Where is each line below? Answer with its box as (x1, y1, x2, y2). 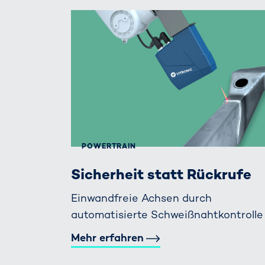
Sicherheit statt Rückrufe (71, 164, 251, 183)
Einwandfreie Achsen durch (71, 191, 212, 205)
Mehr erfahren (71, 230, 144, 244)
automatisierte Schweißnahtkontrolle (71, 208, 263, 222)
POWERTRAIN (82, 141, 137, 151)
